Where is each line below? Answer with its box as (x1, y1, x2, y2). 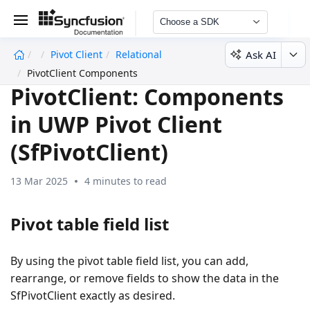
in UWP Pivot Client (10, 109, 222, 139)
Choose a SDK (159, 17, 219, 27)
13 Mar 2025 (10, 174, 68, 188)
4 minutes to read (84, 174, 167, 188)
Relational (116, 48, 162, 61)
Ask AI (246, 47, 276, 62)
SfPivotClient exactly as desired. (10, 287, 175, 303)
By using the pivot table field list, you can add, (10, 253, 248, 268)
